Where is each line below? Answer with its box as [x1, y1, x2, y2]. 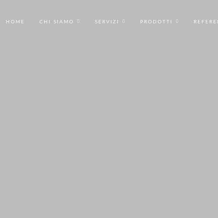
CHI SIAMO [39, 19, 74, 24]
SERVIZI [95, 19, 119, 24]
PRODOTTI [140, 19, 173, 24]
